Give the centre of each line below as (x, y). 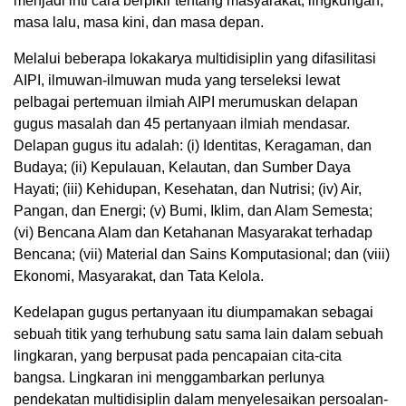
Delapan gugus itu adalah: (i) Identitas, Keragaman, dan (193, 146)
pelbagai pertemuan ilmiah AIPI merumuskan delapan (186, 102)
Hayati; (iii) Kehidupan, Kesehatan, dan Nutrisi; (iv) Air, (188, 189)
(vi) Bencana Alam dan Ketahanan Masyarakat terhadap (193, 233)
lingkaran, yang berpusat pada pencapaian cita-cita (178, 356)
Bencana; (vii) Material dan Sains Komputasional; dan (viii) (202, 255)
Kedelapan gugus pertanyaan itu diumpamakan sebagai (193, 313)
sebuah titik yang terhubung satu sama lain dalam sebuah (198, 334)
